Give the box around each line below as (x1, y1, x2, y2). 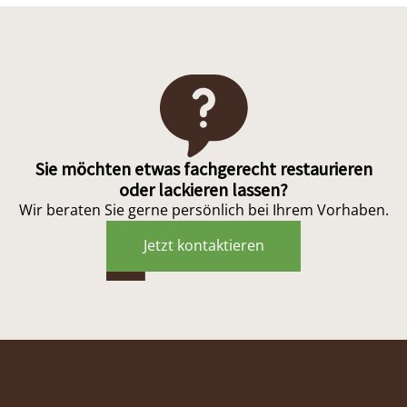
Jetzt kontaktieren (143, 235, 264, 256)
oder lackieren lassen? (119, 178, 288, 202)
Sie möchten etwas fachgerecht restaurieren (35, 157, 372, 181)
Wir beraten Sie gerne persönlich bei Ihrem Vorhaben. (18, 200, 389, 221)
